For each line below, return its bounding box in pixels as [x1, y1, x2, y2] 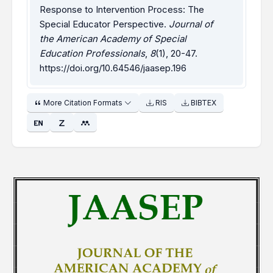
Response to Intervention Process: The [40, 4, 204, 16]
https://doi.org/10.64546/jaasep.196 [40, 62, 186, 74]
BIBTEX [189, 98, 216, 108]
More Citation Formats [41, 98, 124, 108]
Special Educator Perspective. [40, 18, 169, 30]
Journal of [169, 18, 213, 30]
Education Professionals [40, 48, 145, 60]
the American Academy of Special [40, 33, 186, 45]
